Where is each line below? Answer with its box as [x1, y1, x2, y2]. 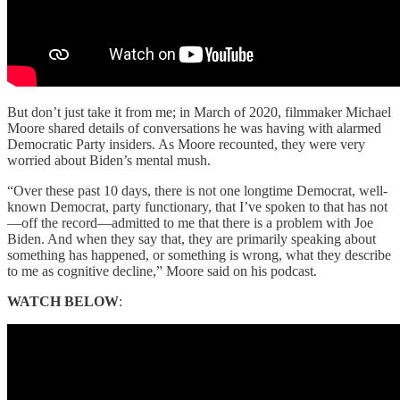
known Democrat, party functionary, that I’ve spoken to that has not [7, 198, 387, 214]
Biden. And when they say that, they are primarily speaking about [7, 230, 376, 246]
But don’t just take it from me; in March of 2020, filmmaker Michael [7, 104, 391, 120]
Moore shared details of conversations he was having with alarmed [7, 120, 381, 136]
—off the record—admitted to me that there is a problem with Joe [7, 214, 373, 230]
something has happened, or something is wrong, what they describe [7, 246, 391, 262]
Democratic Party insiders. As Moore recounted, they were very [7, 136, 365, 152]
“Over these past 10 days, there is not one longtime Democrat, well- [7, 182, 387, 198]
